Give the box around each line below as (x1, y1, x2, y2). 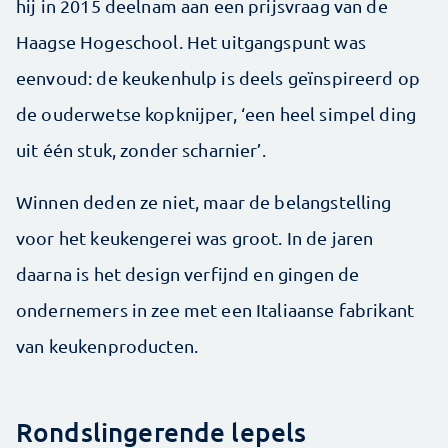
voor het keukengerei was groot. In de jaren (16, 227, 374, 249)
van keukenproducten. (16, 335, 203, 357)
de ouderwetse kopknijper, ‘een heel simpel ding (16, 103, 417, 125)
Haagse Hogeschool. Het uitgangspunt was (16, 31, 366, 53)
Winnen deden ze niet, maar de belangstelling (16, 191, 392, 213)
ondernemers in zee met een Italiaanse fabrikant (16, 299, 415, 321)
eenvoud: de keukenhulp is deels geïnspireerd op (16, 67, 421, 89)
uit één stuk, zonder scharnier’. (16, 139, 270, 161)
